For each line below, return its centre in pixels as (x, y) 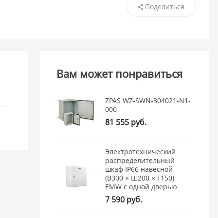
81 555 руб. (126, 122)
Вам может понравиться (120, 74)
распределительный (140, 161)
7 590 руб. (124, 200)
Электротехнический (141, 152)
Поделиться (164, 6)
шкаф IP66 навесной (139, 169)
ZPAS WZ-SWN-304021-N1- (148, 101)
